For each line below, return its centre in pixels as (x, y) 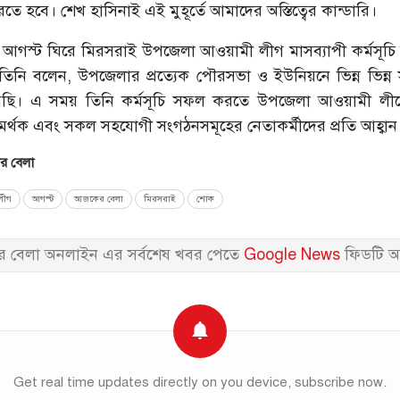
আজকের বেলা (99, 199)
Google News (292, 254)
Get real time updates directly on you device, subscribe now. (200, 382)
